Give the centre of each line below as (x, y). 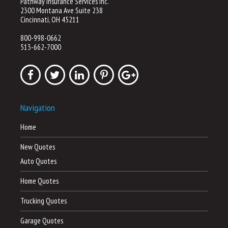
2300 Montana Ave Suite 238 (62, 10)
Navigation (38, 107)
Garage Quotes (42, 220)
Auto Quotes (38, 161)
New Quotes (38, 147)
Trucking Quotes (44, 201)
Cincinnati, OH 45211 (50, 19)
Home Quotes (39, 181)
